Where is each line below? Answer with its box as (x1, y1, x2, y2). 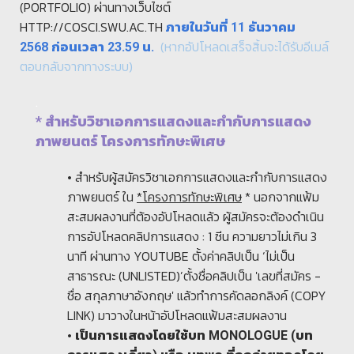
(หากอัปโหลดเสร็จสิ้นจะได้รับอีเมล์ (160, 37, 329, 57)
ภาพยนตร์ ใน (67, 187, 134, 207)
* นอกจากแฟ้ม (245, 187, 319, 207)
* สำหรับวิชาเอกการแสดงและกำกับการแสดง (36, 113, 311, 130)
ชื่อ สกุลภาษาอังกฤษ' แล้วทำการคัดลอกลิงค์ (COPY (67, 286, 326, 306)
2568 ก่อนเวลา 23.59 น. (20, 40, 157, 55)
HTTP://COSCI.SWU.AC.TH (20, 17, 166, 37)
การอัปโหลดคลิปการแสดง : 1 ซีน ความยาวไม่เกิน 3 (67, 227, 317, 247)
